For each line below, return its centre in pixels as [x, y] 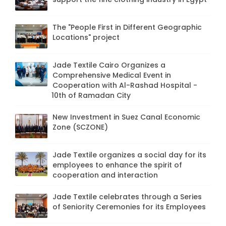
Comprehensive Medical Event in [112, 75]
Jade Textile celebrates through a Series [127, 197]
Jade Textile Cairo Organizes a [109, 65]
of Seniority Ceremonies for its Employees [129, 207]
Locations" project [86, 38]
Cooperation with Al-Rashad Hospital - [125, 86]
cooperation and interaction [105, 175]
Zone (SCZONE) [80, 127]
